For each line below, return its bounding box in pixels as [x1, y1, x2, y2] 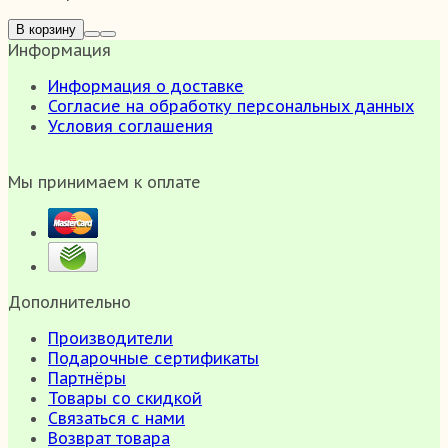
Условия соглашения [48, 115, 213, 136]
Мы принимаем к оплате [8, 171, 201, 192]
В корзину [16, 21, 76, 37]
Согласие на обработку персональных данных [48, 95, 414, 116]
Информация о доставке [48, 75, 244, 96]
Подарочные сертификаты [48, 347, 259, 368]
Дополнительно [8, 291, 131, 312]
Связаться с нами [48, 407, 185, 428]
